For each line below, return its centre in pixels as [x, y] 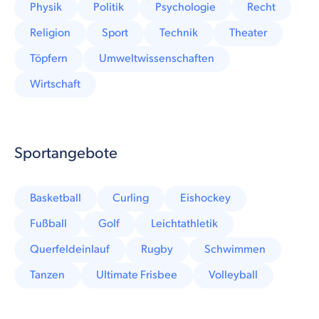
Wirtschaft [55, 84]
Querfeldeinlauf [70, 249]
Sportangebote [66, 153]
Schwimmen [235, 249]
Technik [179, 33]
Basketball [56, 198]
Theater [248, 33]
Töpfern [49, 58]
